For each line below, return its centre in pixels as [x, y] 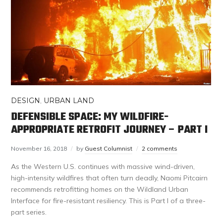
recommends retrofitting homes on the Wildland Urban [100, 190]
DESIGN [26, 101]
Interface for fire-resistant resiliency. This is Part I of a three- [109, 201]
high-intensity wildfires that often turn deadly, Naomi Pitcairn [110, 178]
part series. [29, 212]
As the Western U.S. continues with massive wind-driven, [103, 167]
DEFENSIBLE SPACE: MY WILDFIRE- [90, 117]
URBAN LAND [69, 101]
